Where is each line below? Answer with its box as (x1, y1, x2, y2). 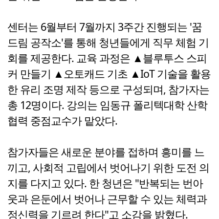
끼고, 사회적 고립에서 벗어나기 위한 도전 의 (7, 160, 209, 175)
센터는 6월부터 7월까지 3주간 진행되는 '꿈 (7, 20, 202, 34)
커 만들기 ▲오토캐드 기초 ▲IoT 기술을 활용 (7, 66, 211, 81)
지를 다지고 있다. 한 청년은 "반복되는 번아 (7, 176, 203, 191)
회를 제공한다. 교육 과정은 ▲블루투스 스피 (7, 51, 207, 66)
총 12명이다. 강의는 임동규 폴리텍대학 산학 (7, 98, 207, 112)
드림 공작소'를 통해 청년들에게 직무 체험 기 (7, 35, 209, 50)
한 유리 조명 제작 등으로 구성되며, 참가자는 (7, 82, 209, 97)
